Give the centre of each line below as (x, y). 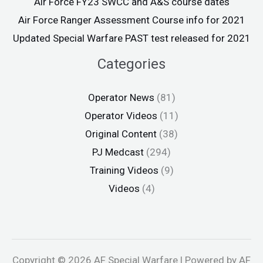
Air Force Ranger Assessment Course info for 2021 (131, 20)
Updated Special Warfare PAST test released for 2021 (131, 38)
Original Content (121, 134)
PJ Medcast (118, 152)
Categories (131, 64)
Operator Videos (121, 116)
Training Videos (124, 171)
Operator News (121, 98)
